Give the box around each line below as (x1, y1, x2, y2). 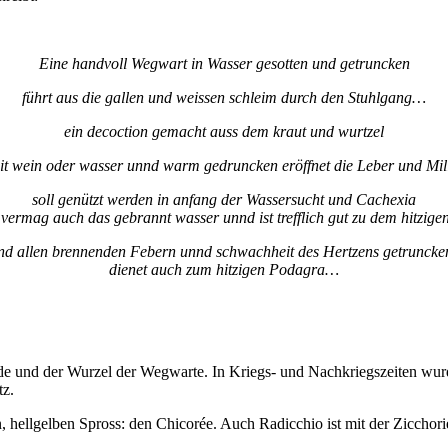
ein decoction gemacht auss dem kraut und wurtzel (64, 123, 384, 141)
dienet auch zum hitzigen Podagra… (109, 261, 339, 279)
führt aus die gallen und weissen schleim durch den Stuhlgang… (22, 89, 426, 107)
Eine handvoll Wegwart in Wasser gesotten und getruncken (38, 55, 410, 73)
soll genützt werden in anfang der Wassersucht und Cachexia (32, 191, 416, 209)
